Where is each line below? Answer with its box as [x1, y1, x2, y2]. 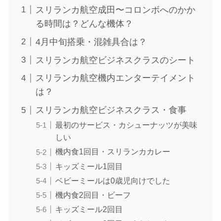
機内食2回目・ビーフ [55, 190, 131, 199]
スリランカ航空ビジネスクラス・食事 [35, 105, 186, 115]
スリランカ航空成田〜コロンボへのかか [35, 4, 195, 15]
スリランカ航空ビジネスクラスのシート [35, 55, 195, 65]
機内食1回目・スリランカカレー [55, 147, 170, 156]
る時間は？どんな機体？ [35, 18, 133, 29]
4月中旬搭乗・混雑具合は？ [35, 37, 147, 47]
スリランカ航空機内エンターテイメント [35, 73, 195, 83]
